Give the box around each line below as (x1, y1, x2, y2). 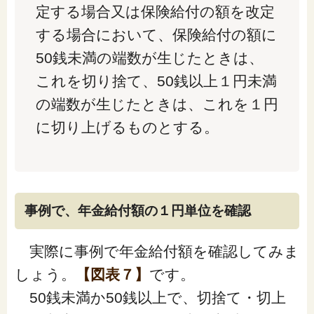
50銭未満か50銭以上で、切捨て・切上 (14, 289, 286, 306)
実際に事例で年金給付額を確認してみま (14, 243, 299, 260)
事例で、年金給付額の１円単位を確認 (24, 203, 251, 219)
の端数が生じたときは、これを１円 (35, 96, 278, 113)
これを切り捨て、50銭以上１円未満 (35, 73, 277, 90)
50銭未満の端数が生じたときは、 (35, 50, 264, 67)
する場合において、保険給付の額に (35, 27, 277, 43)
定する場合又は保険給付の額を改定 (35, 4, 275, 20)
